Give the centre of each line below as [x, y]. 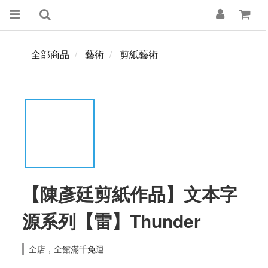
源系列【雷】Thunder [112, 220]
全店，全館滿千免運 [66, 249]
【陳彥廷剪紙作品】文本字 [130, 194]
